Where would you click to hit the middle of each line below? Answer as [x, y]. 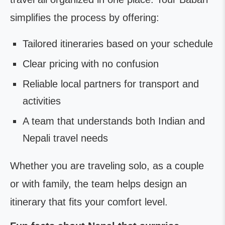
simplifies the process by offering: [85, 18]
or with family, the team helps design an [98, 184]
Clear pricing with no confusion [91, 64]
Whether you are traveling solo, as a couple [107, 166]
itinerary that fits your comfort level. [89, 202]
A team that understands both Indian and [114, 121]
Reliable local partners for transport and [111, 84]
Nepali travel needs [65, 138]
